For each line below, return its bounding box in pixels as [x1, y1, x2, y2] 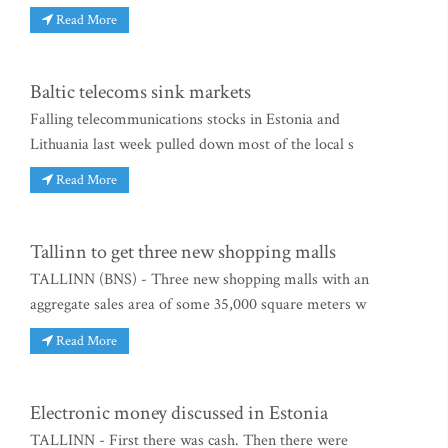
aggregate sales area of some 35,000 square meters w [30, 294, 366, 316]
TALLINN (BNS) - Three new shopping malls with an [30, 269, 369, 291]
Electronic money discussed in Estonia [30, 400, 328, 427]
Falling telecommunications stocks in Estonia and [30, 108, 340, 130]
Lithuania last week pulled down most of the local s [30, 133, 354, 155]
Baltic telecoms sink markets [30, 78, 251, 105]
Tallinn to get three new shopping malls [30, 239, 336, 266]
